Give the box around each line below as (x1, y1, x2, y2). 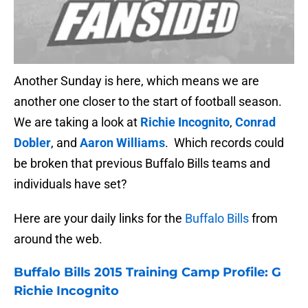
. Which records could (165, 135, 284, 151)
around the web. (14, 232, 102, 247)
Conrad (235, 115, 276, 130)
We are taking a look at (14, 115, 140, 130)
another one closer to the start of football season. (14, 94, 285, 109)
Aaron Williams (80, 135, 165, 151)
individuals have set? (14, 177, 127, 192)
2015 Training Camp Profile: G (91, 265, 281, 280)
